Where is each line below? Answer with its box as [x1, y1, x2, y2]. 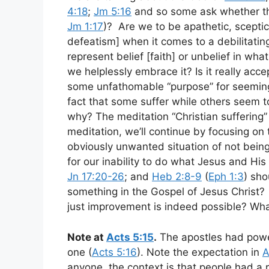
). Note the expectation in [137, 246, 262, 258]
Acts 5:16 [92, 246, 137, 258]
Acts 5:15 [106, 231, 154, 243]
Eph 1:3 [208, 171, 244, 183]
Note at [67, 231, 106, 243]
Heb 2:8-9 [152, 171, 202, 183]
